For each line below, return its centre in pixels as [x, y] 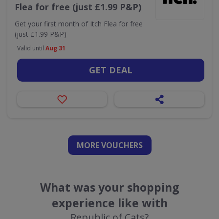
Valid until [31, 48]
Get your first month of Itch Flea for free [79, 24]
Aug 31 [55, 48]
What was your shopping [109, 187]
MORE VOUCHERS [109, 145]
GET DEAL [111, 70]
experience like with [109, 203]
